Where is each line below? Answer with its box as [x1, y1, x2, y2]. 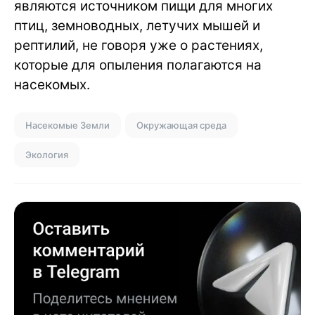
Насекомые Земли [25, 119, 110, 131]
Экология [25, 148, 68, 160]
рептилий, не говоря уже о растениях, [14, 37, 263, 53]
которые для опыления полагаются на [14, 56, 262, 73]
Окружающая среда [136, 119, 226, 131]
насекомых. [14, 76, 90, 93]
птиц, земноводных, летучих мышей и [14, 17, 260, 34]
